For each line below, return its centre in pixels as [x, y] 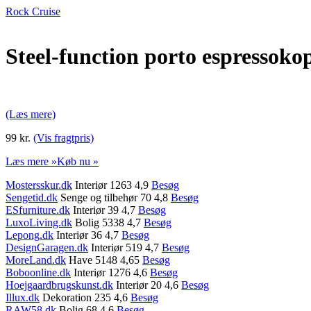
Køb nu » [78, 161]
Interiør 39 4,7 [104, 210]
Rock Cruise [33, 11]
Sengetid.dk [32, 197]
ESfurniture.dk [38, 210]
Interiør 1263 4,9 [112, 185]
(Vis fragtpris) [64, 137]
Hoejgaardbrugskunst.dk [59, 285]
